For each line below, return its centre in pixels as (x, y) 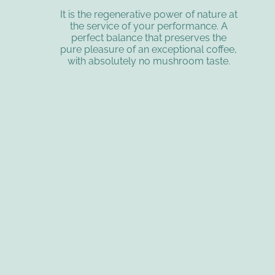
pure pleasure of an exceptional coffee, (149, 50)
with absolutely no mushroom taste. (149, 61)
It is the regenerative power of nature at (149, 15)
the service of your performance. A (149, 26)
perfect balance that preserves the (149, 38)
